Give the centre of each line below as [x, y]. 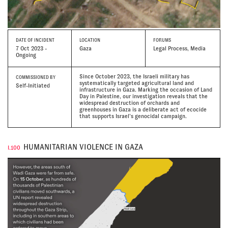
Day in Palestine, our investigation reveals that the [143, 96]
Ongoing [26, 55]
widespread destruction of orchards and [129, 103]
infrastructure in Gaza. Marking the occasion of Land [146, 90]
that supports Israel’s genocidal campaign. [133, 116]
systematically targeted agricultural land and [136, 83]
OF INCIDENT [40, 40]
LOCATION [90, 40]
